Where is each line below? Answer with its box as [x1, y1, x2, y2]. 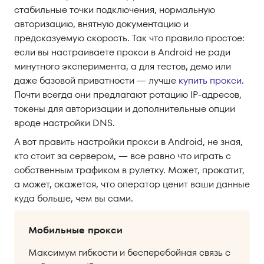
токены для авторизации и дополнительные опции [14, 102, 235, 115]
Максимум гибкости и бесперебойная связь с [28, 246, 230, 259]
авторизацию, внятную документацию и [14, 17, 189, 31]
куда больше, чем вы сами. [14, 192, 133, 205]
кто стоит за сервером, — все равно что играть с [14, 149, 231, 163]
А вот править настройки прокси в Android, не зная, [14, 135, 243, 148]
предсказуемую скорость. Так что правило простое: [14, 31, 245, 45]
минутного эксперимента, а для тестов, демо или [14, 60, 231, 73]
